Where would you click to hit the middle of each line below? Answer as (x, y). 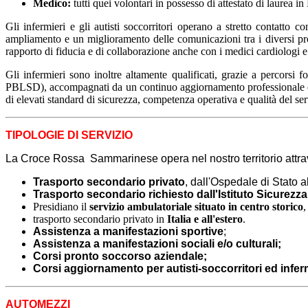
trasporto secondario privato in (100, 219)
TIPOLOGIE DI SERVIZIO (69, 135)
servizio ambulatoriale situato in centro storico (196, 206)
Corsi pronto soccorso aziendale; (120, 256)
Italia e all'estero (205, 219)
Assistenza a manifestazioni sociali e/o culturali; (157, 243)
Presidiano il (61, 206)
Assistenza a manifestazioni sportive (128, 231)
